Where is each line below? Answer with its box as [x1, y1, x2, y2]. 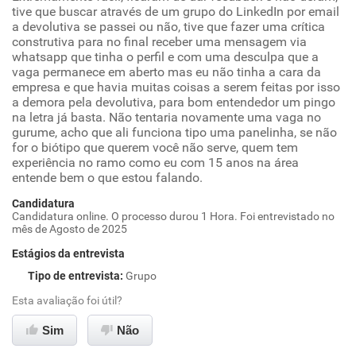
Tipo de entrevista [28, 269, 120, 282]
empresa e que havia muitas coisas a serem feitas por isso [12, 79, 340, 95]
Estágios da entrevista [12, 247, 125, 260]
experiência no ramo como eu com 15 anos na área [12, 155, 299, 170]
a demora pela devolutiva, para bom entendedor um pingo [12, 95, 335, 110]
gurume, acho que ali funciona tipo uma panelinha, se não [12, 125, 337, 140]
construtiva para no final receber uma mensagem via [12, 34, 307, 49]
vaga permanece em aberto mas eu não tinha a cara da [12, 64, 321, 79]
